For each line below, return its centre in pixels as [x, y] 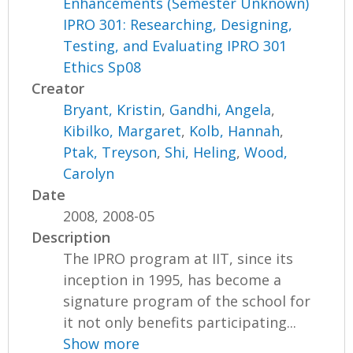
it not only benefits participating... [180, 322]
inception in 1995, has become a [173, 279]
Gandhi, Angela [221, 109]
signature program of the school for [187, 301]
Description [71, 237]
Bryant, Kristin [113, 109]
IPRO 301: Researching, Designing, [178, 24]
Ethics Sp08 [102, 67]
